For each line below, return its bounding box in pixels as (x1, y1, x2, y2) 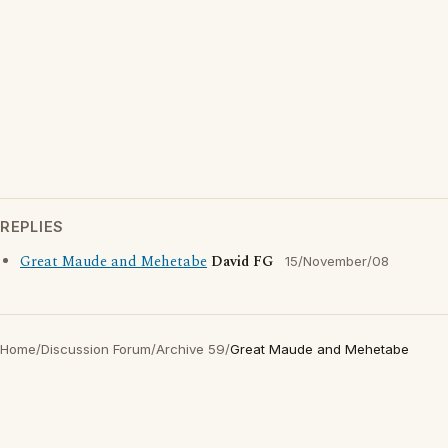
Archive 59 (156, 341, 225, 357)
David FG (211, 251, 273, 273)
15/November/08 (285, 253, 389, 269)
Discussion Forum (41, 341, 151, 357)
